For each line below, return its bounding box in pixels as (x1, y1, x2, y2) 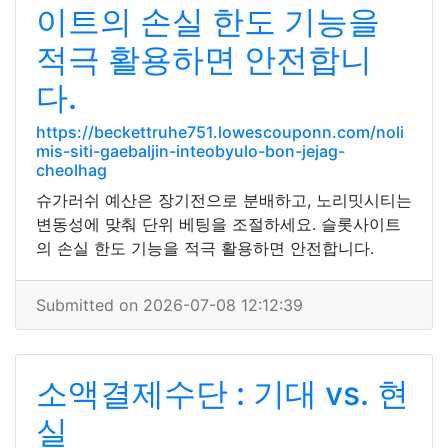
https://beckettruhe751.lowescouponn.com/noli (36, 122, 404, 142)
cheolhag (36, 160, 107, 180)
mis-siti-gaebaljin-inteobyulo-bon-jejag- (36, 141, 345, 161)
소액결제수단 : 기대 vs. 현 (36, 374, 409, 413)
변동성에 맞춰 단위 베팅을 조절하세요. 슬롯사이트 (36, 214, 401, 234)
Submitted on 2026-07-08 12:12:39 (36, 295, 303, 315)
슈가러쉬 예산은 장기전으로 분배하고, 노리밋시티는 (36, 190, 412, 210)
